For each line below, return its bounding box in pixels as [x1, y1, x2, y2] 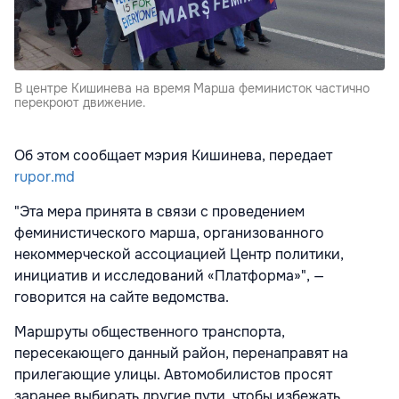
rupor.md [14, 167, 75, 187]
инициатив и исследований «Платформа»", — [14, 266, 324, 286]
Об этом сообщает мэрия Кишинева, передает [14, 146, 332, 166]
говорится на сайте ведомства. [14, 288, 229, 307]
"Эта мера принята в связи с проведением [14, 202, 305, 222]
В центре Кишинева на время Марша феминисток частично [14, 80, 370, 97]
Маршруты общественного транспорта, [14, 322, 285, 342]
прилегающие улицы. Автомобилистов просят [14, 365, 332, 385]
